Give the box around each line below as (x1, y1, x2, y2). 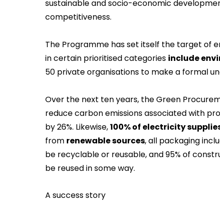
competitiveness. (45, 11, 111, 23)
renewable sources (66, 135, 145, 147)
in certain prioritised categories (45, 53, 168, 64)
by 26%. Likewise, (45, 121, 110, 133)
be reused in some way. (45, 163, 135, 174)
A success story (45, 190, 106, 201)
